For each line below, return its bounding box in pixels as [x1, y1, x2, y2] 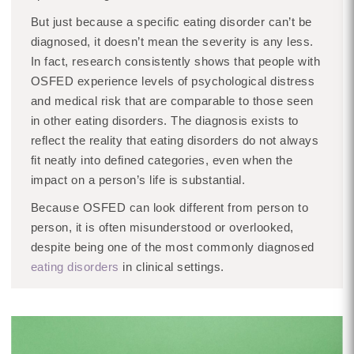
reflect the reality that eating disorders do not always [30, 134, 319, 147]
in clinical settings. [119, 260, 224, 273]
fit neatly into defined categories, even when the [30, 153, 293, 167]
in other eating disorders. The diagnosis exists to [30, 114, 299, 127]
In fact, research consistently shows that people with [30, 55, 321, 68]
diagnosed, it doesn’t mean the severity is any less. [30, 35, 314, 48]
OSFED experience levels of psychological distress [30, 74, 315, 88]
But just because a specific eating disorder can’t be [30, 15, 312, 28]
